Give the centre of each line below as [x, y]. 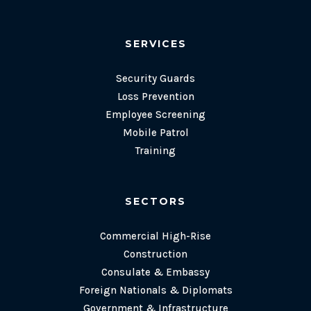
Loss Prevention [155, 96]
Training [155, 150]
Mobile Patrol [155, 132]
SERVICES [155, 43]
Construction [155, 254]
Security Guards [155, 78]
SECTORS [155, 201]
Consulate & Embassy [155, 272]
